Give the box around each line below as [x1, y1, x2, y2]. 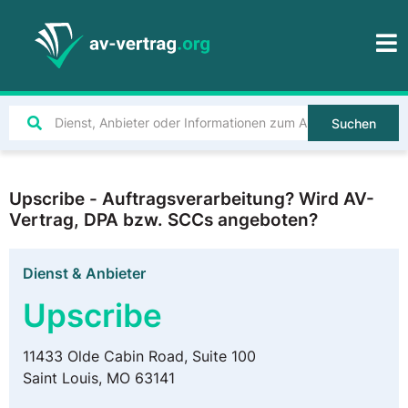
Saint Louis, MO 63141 [23, 369, 175, 387]
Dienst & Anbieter [23, 264, 146, 282]
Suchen [331, 116, 376, 131]
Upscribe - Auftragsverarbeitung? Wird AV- [9, 188, 374, 209]
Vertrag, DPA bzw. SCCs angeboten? [9, 209, 318, 230]
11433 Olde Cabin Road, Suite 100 [23, 347, 256, 365]
